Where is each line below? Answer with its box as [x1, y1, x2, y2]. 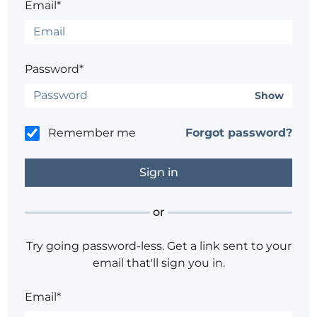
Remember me [48, 126, 137, 139]
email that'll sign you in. [92, 256, 225, 270]
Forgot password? [185, 126, 292, 139]
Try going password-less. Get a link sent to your [25, 239, 292, 253]
